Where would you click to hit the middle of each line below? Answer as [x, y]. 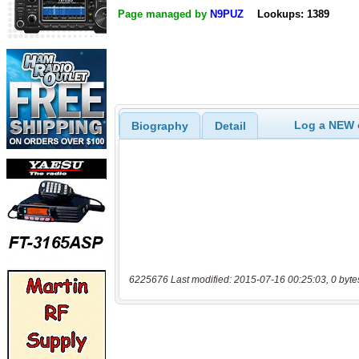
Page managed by [164, 14]
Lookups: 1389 [293, 14]
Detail [230, 125]
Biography [159, 125]
